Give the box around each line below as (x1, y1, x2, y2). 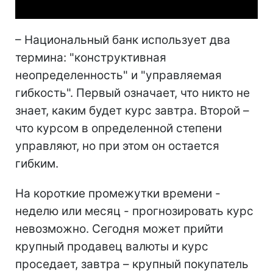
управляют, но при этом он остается (15, 138, 219, 153)
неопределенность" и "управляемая (15, 68, 222, 82)
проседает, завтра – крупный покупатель (15, 257, 249, 271)
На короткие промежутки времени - (15, 186, 221, 200)
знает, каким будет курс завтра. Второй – (15, 103, 249, 118)
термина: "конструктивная (15, 50, 166, 65)
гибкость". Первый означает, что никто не (15, 85, 250, 100)
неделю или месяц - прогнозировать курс (15, 204, 253, 218)
